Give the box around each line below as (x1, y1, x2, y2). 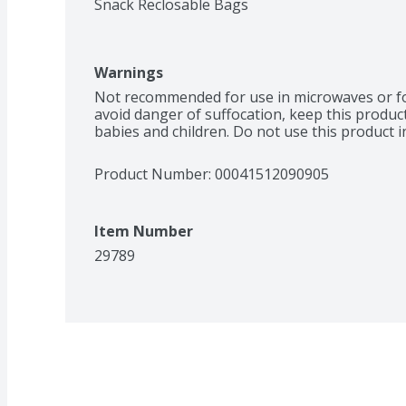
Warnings (94, 62, 163, 82)
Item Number (94, 220, 193, 241)
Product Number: (94, 163, 215, 184)
